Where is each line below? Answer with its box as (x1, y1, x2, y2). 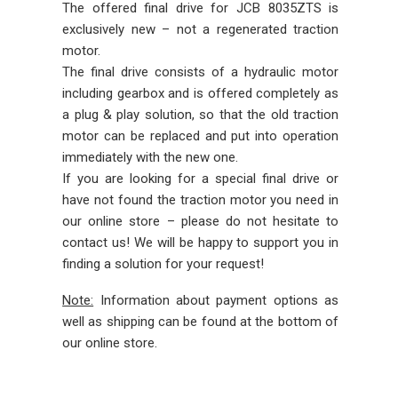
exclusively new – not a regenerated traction (62, 21, 339, 37)
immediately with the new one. (62, 149, 239, 165)
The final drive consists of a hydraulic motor (62, 64, 339, 80)
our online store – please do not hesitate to (62, 213, 339, 229)
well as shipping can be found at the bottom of (62, 314, 339, 330)
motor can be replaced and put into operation (62, 128, 339, 144)
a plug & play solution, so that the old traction (62, 107, 339, 123)
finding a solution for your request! (62, 256, 265, 272)
